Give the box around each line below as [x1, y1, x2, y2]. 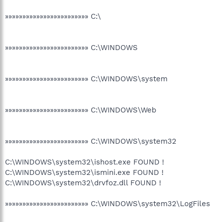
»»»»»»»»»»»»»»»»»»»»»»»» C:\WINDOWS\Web [5, 106, 156, 114]
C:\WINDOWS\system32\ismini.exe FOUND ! [5, 168, 164, 177]
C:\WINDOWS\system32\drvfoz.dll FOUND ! [5, 178, 161, 187]
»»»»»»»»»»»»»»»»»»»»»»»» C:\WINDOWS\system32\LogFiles [5, 199, 210, 208]
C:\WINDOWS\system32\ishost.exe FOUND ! [5, 158, 164, 166]
